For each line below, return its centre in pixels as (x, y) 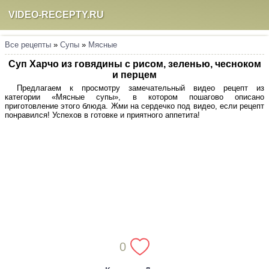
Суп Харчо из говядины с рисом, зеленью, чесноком (134, 64)
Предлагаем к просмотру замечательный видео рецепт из (141, 88)
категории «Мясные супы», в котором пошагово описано (134, 97)
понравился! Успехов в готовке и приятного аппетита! (102, 115)
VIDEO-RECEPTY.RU (56, 15)
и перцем (134, 75)
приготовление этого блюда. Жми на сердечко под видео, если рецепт (134, 106)
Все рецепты (28, 45)
